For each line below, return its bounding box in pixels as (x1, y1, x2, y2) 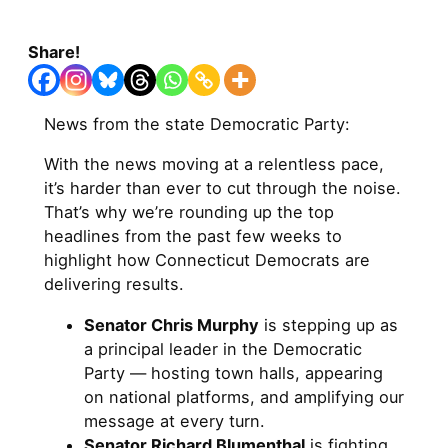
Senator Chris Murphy (84, 314, 259, 335)
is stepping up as (259, 314, 398, 335)
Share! (28, 42, 80, 63)
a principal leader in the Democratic (84, 338, 362, 359)
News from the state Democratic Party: (44, 114, 350, 135)
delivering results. (44, 274, 184, 295)
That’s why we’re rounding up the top (44, 202, 334, 223)
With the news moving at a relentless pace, (44, 154, 384, 175)
